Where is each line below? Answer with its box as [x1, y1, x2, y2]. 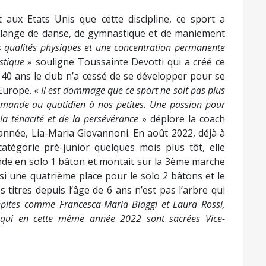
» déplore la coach [138, 112, 225, 125]
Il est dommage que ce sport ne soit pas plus [41, 84, 226, 97]
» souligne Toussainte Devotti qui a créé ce [24, 55, 226, 68]
